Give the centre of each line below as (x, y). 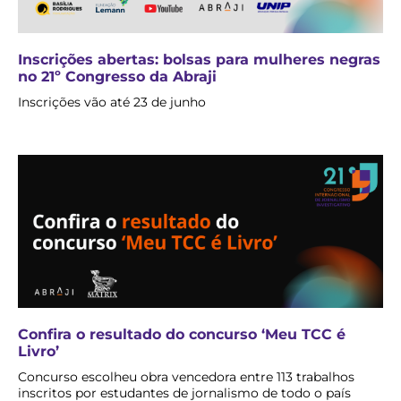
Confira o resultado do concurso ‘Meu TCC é (182, 335)
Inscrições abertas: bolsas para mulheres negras (199, 60)
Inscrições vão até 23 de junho (112, 102)
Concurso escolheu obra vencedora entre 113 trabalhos (186, 377)
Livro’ (38, 352)
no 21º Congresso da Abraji (117, 77)
